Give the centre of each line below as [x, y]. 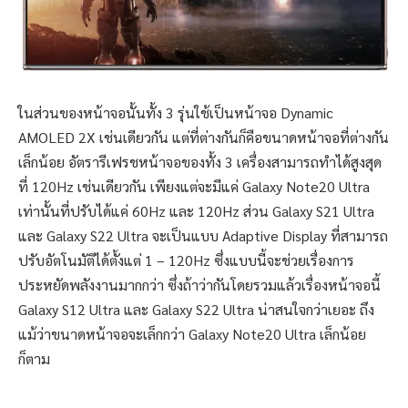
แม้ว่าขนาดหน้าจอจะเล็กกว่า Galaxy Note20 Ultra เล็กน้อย [192, 334]
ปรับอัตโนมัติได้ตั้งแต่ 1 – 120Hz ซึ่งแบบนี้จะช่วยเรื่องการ [186, 260]
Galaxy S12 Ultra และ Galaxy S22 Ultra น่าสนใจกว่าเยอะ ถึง [196, 310]
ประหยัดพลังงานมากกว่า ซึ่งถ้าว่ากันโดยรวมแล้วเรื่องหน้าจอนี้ [199, 285]
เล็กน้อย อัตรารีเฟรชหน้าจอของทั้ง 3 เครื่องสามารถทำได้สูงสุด [200, 162]
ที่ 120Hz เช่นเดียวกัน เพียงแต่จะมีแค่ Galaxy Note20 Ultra [194, 187]
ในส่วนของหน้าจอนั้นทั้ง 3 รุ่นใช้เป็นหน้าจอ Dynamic [176, 113]
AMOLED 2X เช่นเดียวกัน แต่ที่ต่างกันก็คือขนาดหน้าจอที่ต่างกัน [204, 138]
